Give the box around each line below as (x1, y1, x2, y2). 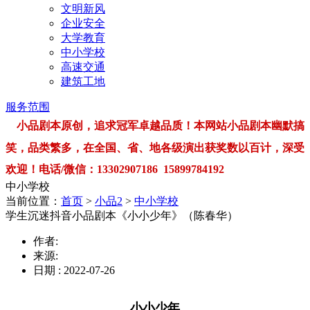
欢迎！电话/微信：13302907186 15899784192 (6, 163, 224, 175)
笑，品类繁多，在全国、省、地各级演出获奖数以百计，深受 (6, 141, 304, 154)
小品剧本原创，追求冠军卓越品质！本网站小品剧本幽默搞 (17, 119, 304, 131)
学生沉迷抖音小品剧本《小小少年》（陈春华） (6, 209, 238, 221)
